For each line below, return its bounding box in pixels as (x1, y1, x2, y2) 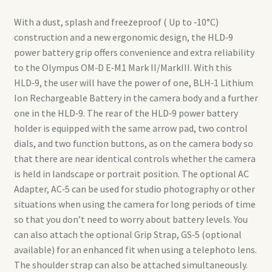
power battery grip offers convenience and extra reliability (13, 46, 254, 58)
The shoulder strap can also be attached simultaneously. (13, 258, 248, 271)
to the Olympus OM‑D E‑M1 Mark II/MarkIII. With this (13, 61, 232, 73)
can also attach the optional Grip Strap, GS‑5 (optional (13, 228, 242, 240)
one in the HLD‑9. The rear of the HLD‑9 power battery (13, 106, 238, 119)
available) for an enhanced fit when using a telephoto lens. (13, 243, 257, 256)
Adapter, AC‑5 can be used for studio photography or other (13, 182, 255, 195)
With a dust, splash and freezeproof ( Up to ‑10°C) (13, 15, 219, 28)
